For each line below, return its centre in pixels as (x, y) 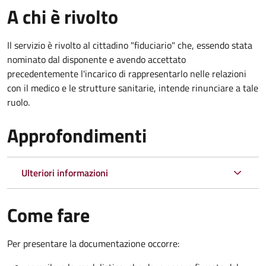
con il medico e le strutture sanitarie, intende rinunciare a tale (133, 88)
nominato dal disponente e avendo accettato (96, 59)
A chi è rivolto (63, 16)
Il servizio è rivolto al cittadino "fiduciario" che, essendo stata (130, 45)
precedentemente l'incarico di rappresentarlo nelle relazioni (127, 73)
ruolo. (18, 102)
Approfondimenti (77, 135)
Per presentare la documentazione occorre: (93, 243)
